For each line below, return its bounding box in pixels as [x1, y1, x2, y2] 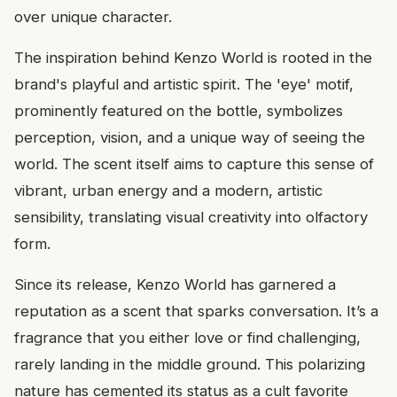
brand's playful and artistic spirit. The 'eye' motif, [14, 74, 354, 93]
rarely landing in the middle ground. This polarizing [14, 354, 365, 373]
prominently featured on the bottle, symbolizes [14, 101, 343, 120]
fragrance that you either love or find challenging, [14, 328, 361, 346]
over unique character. [14, 7, 172, 26]
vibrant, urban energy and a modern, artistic [14, 181, 323, 199]
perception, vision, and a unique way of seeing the [14, 128, 365, 146]
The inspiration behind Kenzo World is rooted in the [14, 48, 372, 66]
